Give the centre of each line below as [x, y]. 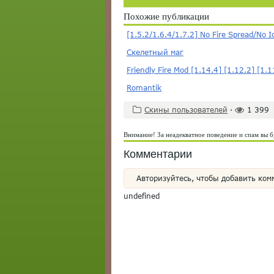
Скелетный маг [155, 52]
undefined [142, 196]
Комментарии [158, 154]
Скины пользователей [186, 110]
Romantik [144, 88]
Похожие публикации [166, 17]
